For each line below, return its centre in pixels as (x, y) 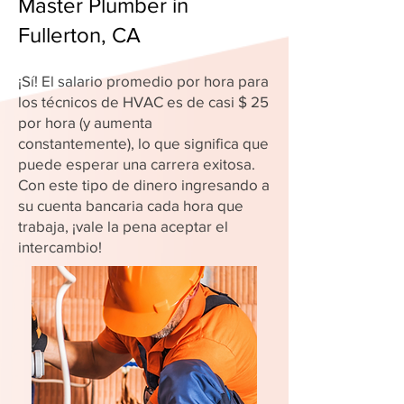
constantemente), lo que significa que (143, 143)
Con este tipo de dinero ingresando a (144, 184)
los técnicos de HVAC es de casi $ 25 (143, 101)
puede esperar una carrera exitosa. (137, 164)
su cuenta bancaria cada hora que (131, 205)
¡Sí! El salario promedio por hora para (143, 81)
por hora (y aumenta (85, 122)
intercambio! (60, 247)
